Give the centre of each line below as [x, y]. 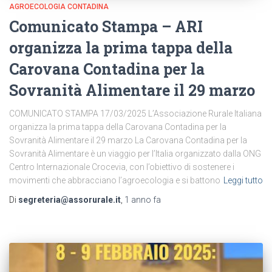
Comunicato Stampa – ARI [106, 26]
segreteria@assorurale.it [70, 199]
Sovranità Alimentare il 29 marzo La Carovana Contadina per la [128, 140]
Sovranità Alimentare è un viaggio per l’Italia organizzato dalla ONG [135, 153]
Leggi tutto [243, 180]
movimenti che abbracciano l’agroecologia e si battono [115, 180]
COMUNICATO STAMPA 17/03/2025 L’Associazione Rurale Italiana [135, 113]
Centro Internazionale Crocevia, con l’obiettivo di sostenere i [122, 167]
